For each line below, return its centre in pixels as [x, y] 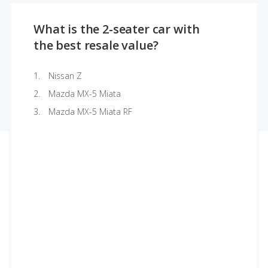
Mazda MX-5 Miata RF [90, 112]
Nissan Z [65, 76]
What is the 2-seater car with [117, 29]
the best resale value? [96, 45]
